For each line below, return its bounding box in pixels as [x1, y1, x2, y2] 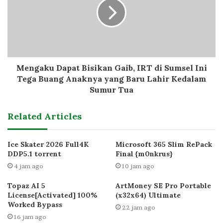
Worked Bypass [7, 200, 62, 209]
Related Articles [7, 110, 82, 122]
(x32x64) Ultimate [115, 190, 181, 200]
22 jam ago [122, 203, 155, 211]
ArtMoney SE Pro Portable [115, 181, 211, 190]
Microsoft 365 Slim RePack [115, 139, 212, 149]
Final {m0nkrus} [115, 149, 173, 158]
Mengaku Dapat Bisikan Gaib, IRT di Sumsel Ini [16, 62, 207, 73]
